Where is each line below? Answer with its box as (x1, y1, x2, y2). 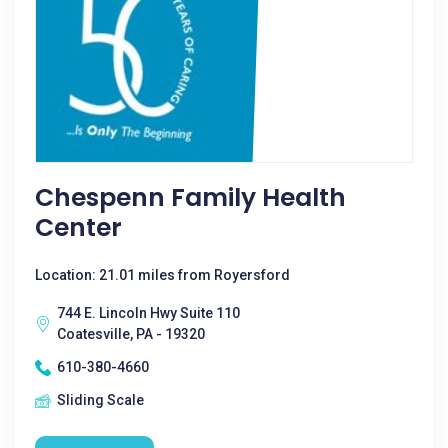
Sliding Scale (57, 392, 144, 408)
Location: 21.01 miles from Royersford (35, 267, 290, 283)
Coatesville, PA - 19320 (57, 326, 205, 342)
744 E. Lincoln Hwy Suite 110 (57, 305, 240, 321)
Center (35, 210, 122, 245)
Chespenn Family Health (35, 180, 346, 215)
